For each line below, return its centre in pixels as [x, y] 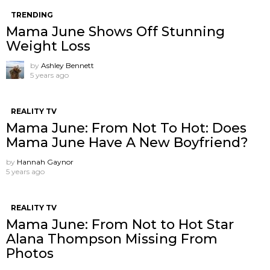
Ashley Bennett [67, 66]
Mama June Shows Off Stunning [115, 32]
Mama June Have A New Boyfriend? [127, 143]
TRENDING [32, 15]
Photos [30, 254]
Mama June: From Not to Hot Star [120, 225]
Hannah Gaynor [45, 162]
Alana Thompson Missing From [112, 239]
